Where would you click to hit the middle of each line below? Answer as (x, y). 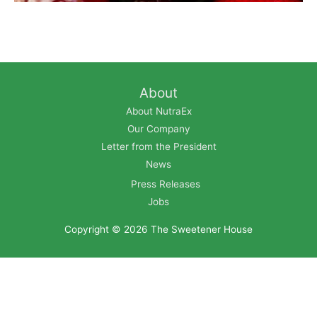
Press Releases (166, 184)
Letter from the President (158, 146)
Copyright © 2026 (108, 229)
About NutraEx (158, 111)
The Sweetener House (202, 229)
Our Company (158, 128)
